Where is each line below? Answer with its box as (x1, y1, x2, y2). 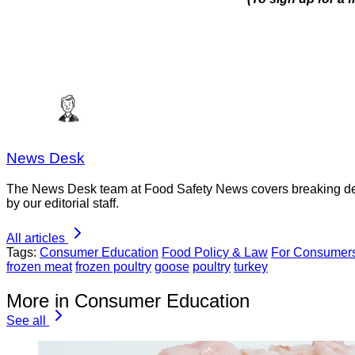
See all (6, 314, 46, 327)
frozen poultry (75, 260, 151, 274)
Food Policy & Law (162, 246, 268, 260)
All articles (6, 231, 65, 246)
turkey (234, 260, 268, 274)
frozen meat (6, 260, 72, 274)
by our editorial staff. (6, 197, 119, 211)
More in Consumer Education (6, 290, 250, 311)
